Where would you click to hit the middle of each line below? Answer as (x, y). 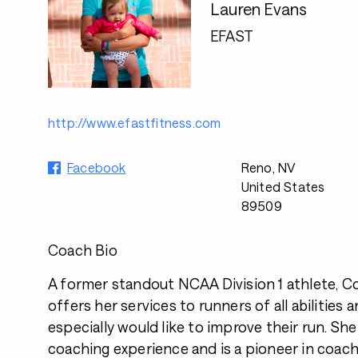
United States (283, 187)
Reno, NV (268, 167)
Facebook (97, 167)
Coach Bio (83, 250)
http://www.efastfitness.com (135, 123)
